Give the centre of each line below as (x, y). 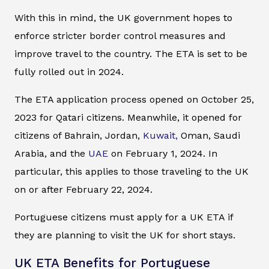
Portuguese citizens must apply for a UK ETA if (124, 217)
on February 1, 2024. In (163, 154)
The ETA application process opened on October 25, (134, 100)
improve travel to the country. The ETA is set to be (131, 54)
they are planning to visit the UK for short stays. (125, 235)
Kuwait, (160, 136)
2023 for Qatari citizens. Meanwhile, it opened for (128, 118)
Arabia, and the (51, 154)
